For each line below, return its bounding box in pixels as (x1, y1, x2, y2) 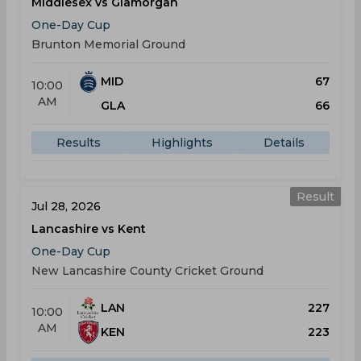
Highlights (151, 135, 213, 150)
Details (263, 135, 305, 150)
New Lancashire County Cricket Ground (31, 263, 263, 278)
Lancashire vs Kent (31, 222, 146, 236)
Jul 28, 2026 (31, 199, 101, 214)
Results (56, 135, 102, 150)
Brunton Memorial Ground (31, 37, 185, 52)
